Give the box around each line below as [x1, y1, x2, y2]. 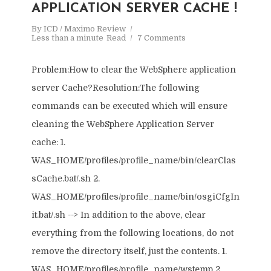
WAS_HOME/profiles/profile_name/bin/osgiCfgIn [31, 192, 240, 201]
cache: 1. [31, 137, 65, 147]
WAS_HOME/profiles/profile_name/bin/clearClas [31, 155, 236, 165]
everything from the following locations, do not [31, 228, 233, 238]
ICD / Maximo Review [43, 24, 126, 33]
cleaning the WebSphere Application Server [31, 119, 214, 129]
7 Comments [137, 33, 186, 42]
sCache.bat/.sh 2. [31, 174, 100, 183]
